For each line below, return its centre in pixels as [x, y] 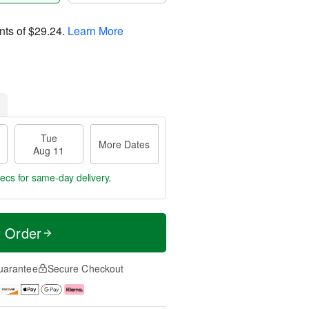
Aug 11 [49, 150]
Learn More [96, 30]
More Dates [124, 144]
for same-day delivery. [63, 177]
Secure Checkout [86, 268]
